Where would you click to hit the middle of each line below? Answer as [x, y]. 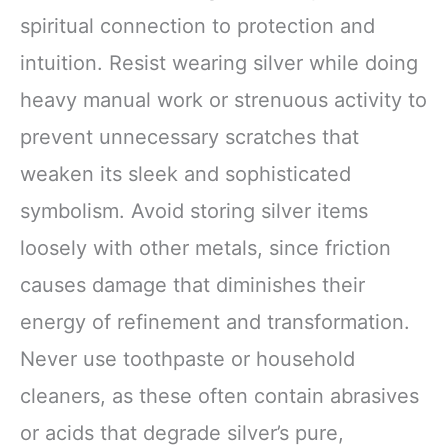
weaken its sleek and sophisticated [185, 173]
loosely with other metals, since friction [205, 247]
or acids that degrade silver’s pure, [182, 432]
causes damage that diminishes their [192, 284]
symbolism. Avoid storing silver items [194, 210]
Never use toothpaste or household [187, 358]
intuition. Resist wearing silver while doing [219, 62]
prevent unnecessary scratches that [189, 136]
